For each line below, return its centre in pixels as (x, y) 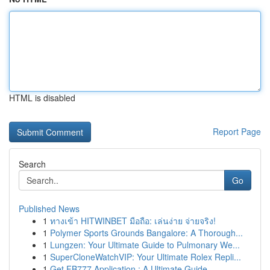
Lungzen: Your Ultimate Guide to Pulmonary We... (145, 245)
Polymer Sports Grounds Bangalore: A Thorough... (146, 233)
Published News (49, 209)
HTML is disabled (42, 98)
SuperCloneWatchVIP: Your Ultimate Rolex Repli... (146, 257)
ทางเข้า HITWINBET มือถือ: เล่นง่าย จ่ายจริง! (133, 221)
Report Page (237, 131)
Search (32, 164)
